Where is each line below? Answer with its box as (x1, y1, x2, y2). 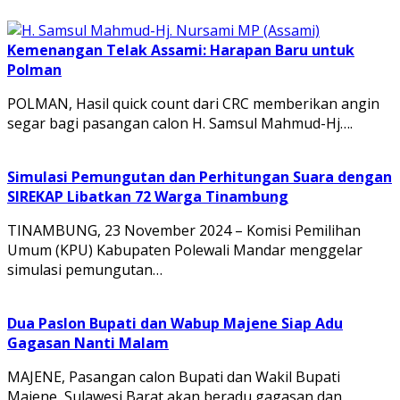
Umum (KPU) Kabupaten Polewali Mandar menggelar (7, 240, 362, 261)
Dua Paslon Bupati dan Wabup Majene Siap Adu (7, 313, 343, 334)
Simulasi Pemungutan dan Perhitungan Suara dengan (7, 167, 392, 187)
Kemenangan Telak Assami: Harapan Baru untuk (7, 40, 354, 61)
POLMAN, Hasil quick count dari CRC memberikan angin (7, 94, 379, 114)
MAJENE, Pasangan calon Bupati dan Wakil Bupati (7, 367, 340, 387)
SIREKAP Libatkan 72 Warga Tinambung (7, 187, 288, 207)
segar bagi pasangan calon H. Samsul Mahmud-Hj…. (7, 113, 353, 134)
